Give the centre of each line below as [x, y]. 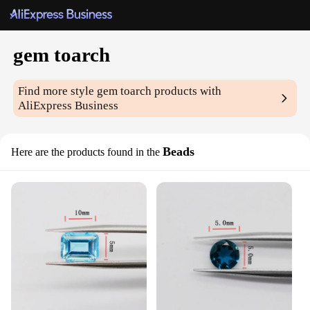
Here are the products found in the [85, 152]
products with [187, 91]
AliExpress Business [69, 106]
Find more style [58, 91]
